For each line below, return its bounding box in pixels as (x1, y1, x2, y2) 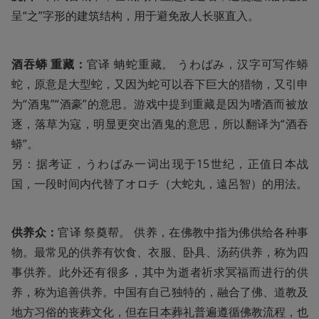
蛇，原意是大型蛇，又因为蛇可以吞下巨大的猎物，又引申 (11, 75, 308, 92)
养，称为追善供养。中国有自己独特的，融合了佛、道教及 (11, 283, 308, 300)
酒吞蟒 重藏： (11, 56, 87, 72)
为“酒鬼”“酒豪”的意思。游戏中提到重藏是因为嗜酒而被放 (11, 95, 308, 112)
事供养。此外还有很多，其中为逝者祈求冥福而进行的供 (11, 263, 308, 280)
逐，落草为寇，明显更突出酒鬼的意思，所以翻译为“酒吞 (11, 115, 308, 132)
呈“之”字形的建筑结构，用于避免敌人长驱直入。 (11, 7, 259, 23)
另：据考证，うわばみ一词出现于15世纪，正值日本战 (11, 155, 308, 172)
